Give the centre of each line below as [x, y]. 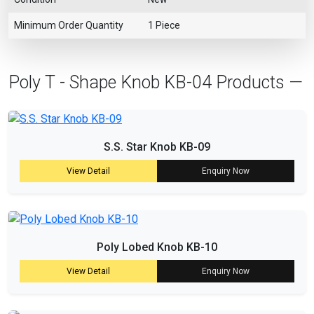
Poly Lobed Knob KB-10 [157, 247]
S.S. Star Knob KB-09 [157, 146]
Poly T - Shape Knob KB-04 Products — [156, 82]
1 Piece [164, 25]
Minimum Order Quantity [69, 25]
